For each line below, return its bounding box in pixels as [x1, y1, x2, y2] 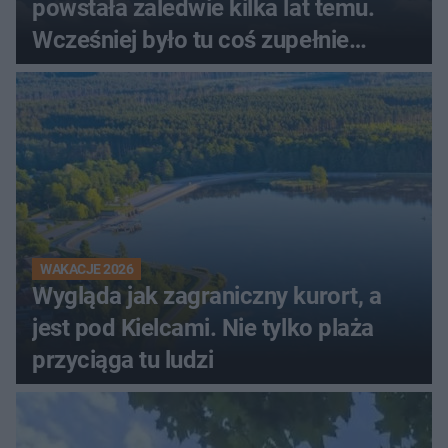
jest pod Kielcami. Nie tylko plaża [32, 313, 374, 342]
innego [32, 57, 103, 86]
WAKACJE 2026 [40, 260, 134, 277]
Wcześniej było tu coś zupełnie [32, 25, 349, 54]
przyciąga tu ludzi [32, 345, 214, 374]
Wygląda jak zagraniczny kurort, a [32, 281, 382, 310]
